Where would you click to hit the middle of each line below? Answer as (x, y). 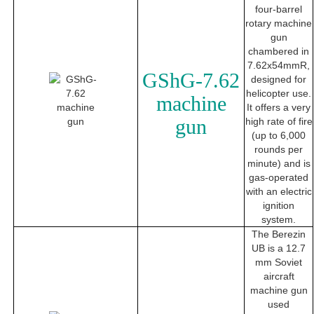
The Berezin (279, 234)
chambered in (279, 52)
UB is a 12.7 (279, 248)
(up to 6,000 (279, 136)
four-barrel (279, 9)
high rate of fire (279, 122)
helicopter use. (279, 94)
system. (279, 220)
